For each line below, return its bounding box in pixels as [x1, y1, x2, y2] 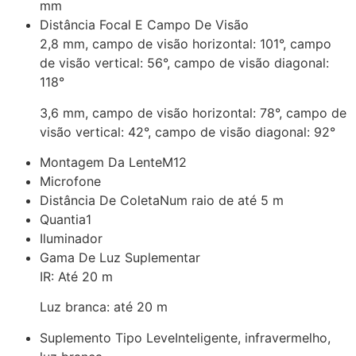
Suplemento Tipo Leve [40, 329, 175, 346]
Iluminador [40, 230, 103, 247]
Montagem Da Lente [40, 154, 162, 171]
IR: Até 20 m [40, 269, 113, 285]
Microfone [40, 173, 101, 190]
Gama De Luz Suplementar [40, 250, 200, 266]
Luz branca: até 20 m [40, 299, 168, 315]
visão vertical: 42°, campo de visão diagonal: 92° [40, 123, 335, 140]
